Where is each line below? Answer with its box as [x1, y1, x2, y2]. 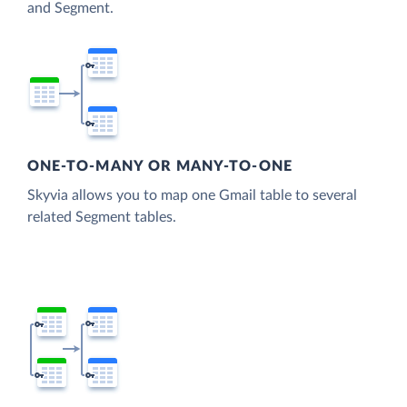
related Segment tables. [27, 210, 176, 225]
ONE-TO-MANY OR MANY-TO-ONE [27, 159, 293, 174]
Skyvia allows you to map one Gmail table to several [27, 188, 357, 203]
